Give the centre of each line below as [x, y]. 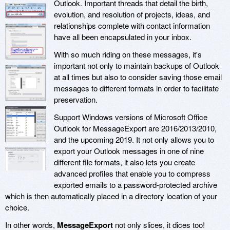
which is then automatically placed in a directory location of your [111, 196]
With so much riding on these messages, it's [128, 54]
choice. [17, 207]
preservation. [76, 100]
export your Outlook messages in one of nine [129, 151]
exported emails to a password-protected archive [136, 185]
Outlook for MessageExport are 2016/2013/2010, [135, 128]
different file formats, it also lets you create [124, 162]
